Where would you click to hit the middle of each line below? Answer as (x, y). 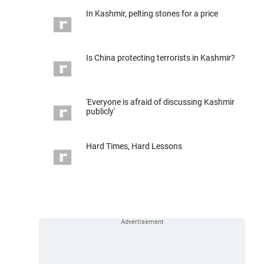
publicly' (100, 111)
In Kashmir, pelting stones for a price (152, 14)
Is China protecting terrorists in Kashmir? (161, 58)
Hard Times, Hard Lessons (134, 146)
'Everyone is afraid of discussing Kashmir (160, 102)
